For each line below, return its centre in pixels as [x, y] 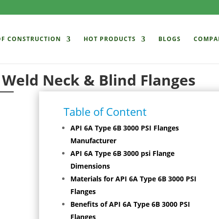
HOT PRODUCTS [110, 39]
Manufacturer [94, 141]
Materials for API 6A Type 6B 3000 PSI [134, 179]
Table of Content [105, 112]
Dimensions [90, 166]
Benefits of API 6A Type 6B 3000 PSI [131, 204]
